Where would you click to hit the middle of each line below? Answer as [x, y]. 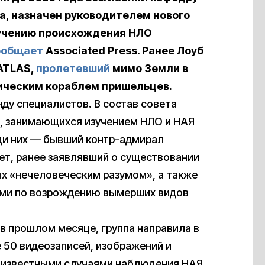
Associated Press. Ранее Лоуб [123, 51]
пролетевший [73, 69]
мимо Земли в [149, 69]
